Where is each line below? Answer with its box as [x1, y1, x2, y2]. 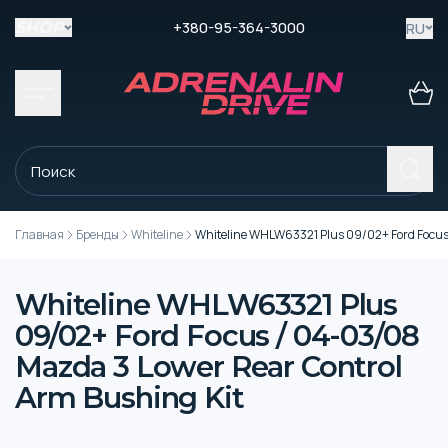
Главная [15, 226, 64, 243]
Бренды [76, 226, 119, 243]
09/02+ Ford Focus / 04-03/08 [15, 318, 419, 353]
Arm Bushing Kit [15, 380, 244, 415]
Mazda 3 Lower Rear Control [15, 349, 402, 384]
